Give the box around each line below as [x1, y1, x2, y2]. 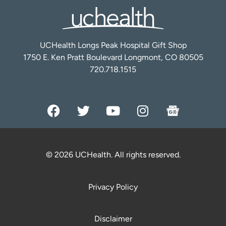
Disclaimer [94, 214, 132, 224]
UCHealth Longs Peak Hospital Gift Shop [39, 40, 187, 50]
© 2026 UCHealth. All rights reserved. [45, 150, 181, 160]
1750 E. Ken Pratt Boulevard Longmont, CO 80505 [23, 52, 203, 63]
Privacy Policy [88, 182, 138, 192]
